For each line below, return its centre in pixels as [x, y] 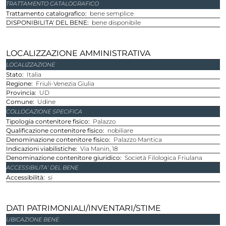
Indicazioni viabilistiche [42, 148]
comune [22, 101]
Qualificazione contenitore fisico [57, 130]
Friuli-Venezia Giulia [65, 83]
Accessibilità [27, 177]
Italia [34, 74]
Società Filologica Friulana [163, 157]
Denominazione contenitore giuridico [66, 157]
